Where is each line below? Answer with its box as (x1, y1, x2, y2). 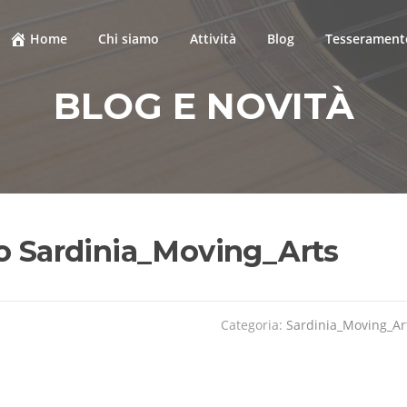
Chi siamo (98, 30, 159, 47)
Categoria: (221, 315, 286, 333)
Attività (190, 30, 236, 47)
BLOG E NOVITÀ (53, 83, 354, 128)
